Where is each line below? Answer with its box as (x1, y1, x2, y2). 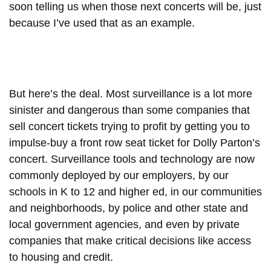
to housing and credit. (9, 250, 116, 263)
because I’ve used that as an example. (9, 16, 198, 29)
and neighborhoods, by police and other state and (9, 201, 248, 214)
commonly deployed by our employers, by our (9, 169, 229, 181)
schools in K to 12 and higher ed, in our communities (9, 185, 262, 198)
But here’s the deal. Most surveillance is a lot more (9, 87, 252, 100)
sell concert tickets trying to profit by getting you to (9, 120, 250, 132)
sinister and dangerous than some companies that (9, 103, 250, 116)
